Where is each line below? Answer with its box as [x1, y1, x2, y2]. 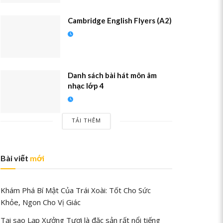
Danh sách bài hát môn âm [68, 71, 157, 80]
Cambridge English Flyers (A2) [68, 15, 172, 25]
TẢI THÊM [72, 116, 101, 124]
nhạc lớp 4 [68, 81, 104, 91]
